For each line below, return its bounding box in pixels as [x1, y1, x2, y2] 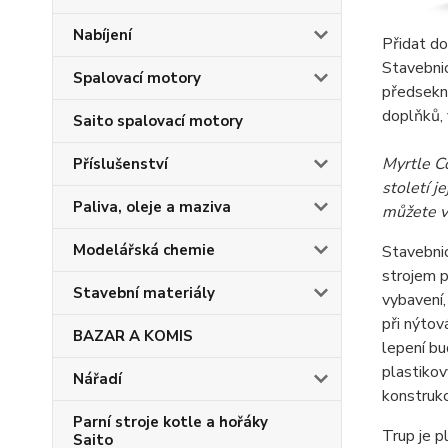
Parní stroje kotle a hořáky [73, 412, 268, 432]
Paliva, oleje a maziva [73, 197, 231, 217]
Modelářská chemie [73, 240, 215, 260]
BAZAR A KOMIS [73, 326, 193, 346]
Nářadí [73, 369, 122, 389]
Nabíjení [73, 25, 132, 45]
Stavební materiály [73, 283, 215, 303]
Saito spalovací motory [73, 111, 243, 131]
